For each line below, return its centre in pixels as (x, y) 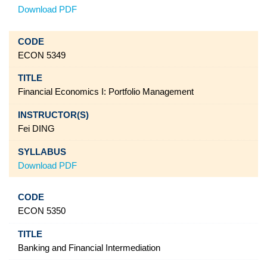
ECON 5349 (41, 55)
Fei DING (36, 128)
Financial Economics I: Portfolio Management (105, 92)
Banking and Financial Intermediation (89, 248)
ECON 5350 (41, 211)
